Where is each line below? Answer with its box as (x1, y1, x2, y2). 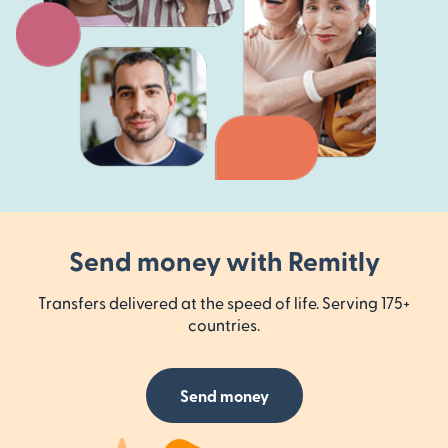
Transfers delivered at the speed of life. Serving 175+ (38, 292, 410, 312)
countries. (188, 314, 260, 334)
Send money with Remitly (68, 243, 380, 276)
